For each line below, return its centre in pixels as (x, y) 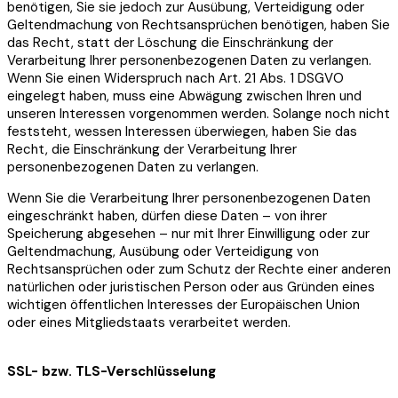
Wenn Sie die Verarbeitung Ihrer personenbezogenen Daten (189, 199)
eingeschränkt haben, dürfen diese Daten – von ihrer (167, 216)
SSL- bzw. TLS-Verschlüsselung (111, 372)
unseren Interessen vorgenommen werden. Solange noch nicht (199, 114)
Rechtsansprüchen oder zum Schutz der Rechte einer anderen (199, 270)
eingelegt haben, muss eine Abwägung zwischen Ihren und (184, 96)
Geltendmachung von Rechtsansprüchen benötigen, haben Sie (199, 25)
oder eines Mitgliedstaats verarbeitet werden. (149, 323)
